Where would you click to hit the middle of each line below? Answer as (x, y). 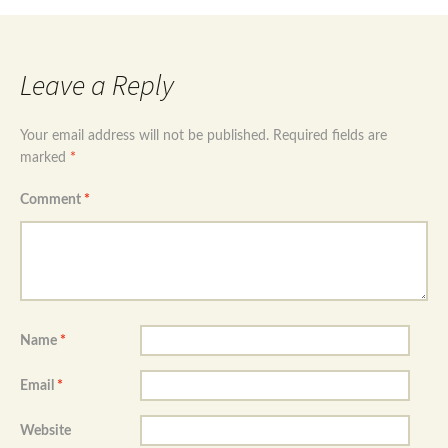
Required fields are (330, 135)
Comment (52, 199)
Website (45, 430)
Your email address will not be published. (144, 135)
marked (45, 157)
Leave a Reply (97, 84)
